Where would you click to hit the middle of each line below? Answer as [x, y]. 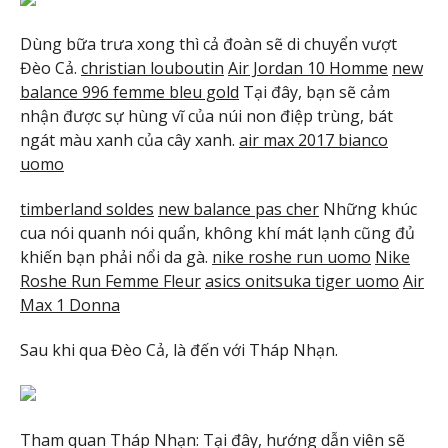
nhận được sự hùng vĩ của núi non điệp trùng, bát [206, 116]
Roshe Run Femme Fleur [110, 281]
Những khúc [368, 209]
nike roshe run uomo [291, 257]
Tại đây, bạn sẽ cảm [314, 92]
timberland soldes [87, 209]
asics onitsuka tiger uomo [302, 281]
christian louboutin [152, 68]
